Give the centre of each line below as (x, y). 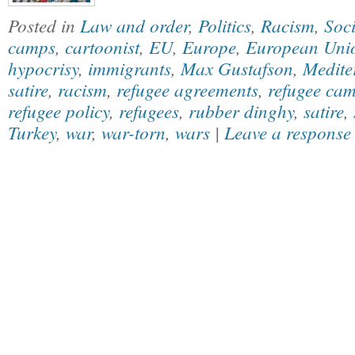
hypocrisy (43, 68)
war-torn (134, 132)
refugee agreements (187, 89)
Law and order (134, 25)
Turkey (32, 132)
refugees (149, 111)
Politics (225, 25)
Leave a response (288, 132)
